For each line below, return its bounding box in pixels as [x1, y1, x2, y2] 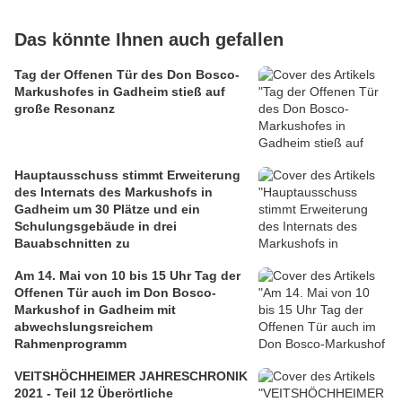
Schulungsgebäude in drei [14, 219, 177, 234]
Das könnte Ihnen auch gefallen [14, 30, 284, 50]
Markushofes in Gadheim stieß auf [14, 84, 225, 100]
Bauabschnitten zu [14, 236, 130, 251]
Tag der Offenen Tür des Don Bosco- [14, 67, 240, 83]
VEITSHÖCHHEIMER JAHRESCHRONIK [14, 369, 248, 384]
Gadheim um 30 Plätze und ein [14, 202, 200, 217]
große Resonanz [14, 101, 115, 117]
